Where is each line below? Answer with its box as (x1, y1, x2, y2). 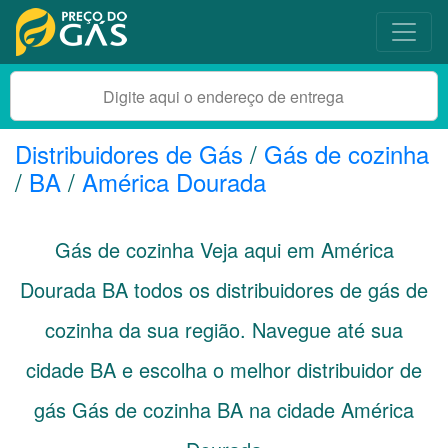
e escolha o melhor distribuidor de (116, 355, 422, 384)
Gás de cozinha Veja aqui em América (54, 235, 394, 264)
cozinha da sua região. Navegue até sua (45, 315, 403, 344)
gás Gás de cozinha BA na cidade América (34, 395, 414, 424)
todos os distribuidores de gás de (128, 275, 428, 304)
